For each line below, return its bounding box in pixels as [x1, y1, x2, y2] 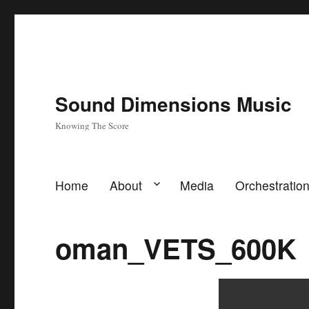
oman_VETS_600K [55, 228, 297, 268]
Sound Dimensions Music [55, 90, 292, 118]
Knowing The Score [55, 119, 130, 132]
